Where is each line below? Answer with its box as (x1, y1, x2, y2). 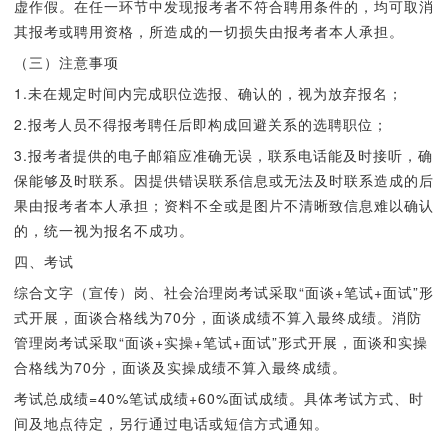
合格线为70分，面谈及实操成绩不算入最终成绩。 (13, 357, 347, 377)
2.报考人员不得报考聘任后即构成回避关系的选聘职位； (13, 114, 388, 134)
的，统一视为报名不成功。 (13, 220, 194, 240)
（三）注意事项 (13, 52, 119, 72)
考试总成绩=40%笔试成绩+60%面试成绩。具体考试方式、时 (13, 388, 424, 408)
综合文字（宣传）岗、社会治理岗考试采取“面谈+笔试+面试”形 (13, 282, 434, 302)
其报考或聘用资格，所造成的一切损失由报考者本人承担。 (13, 21, 404, 41)
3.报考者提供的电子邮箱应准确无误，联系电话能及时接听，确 (13, 145, 433, 165)
